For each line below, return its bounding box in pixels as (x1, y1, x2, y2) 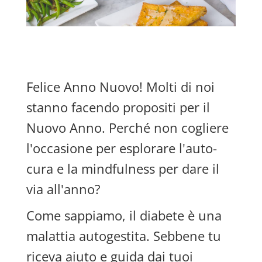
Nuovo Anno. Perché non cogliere (26, 119, 229, 136)
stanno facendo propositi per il (26, 98, 210, 116)
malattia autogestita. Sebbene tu (26, 227, 221, 244)
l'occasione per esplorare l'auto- (26, 139, 217, 157)
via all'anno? (26, 180, 101, 198)
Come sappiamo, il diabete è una (26, 206, 222, 224)
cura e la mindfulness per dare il (26, 160, 219, 177)
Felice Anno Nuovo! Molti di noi (26, 78, 215, 95)
